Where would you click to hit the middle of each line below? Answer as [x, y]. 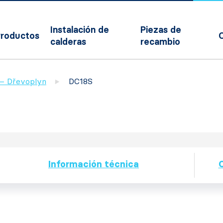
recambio [160, 42]
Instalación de [79, 30]
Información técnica [94, 164]
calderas [68, 42]
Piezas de [161, 30]
